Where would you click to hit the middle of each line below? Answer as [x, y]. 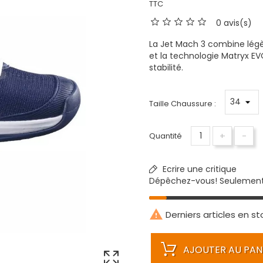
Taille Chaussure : [183, 104]
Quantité [166, 136]
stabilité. [166, 67]
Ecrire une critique [198, 169]
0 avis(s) [234, 23]
